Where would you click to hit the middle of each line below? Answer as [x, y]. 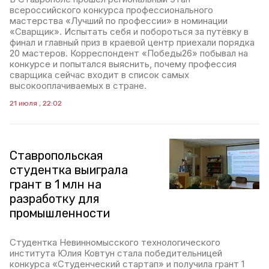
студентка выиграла [69, 170]
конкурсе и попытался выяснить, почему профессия [123, 64]
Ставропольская [56, 156]
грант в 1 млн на [56, 184]
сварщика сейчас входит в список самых [99, 75]
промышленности [60, 213]
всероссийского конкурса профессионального [111, 10]
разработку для [54, 199]
